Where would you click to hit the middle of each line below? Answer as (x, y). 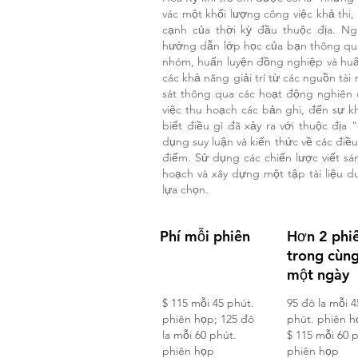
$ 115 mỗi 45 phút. (208, 303)
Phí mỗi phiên (205, 236)
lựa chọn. (185, 189)
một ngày (318, 274)
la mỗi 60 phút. (199, 335)
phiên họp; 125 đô (208, 319)
